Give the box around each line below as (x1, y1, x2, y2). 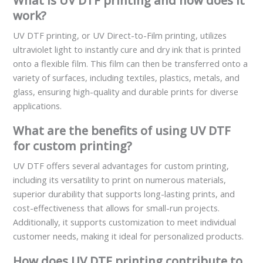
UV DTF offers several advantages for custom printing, (13, 160, 230, 172)
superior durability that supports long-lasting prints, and (13, 188, 235, 200)
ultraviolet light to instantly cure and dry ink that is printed (13, 43, 241, 56)
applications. (13, 100, 62, 112)
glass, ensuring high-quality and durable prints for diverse (13, 86, 239, 98)
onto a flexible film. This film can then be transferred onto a (13, 58, 248, 70)
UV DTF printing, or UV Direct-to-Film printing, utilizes (13, 29, 227, 42)
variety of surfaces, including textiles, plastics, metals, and (13, 72, 240, 84)
